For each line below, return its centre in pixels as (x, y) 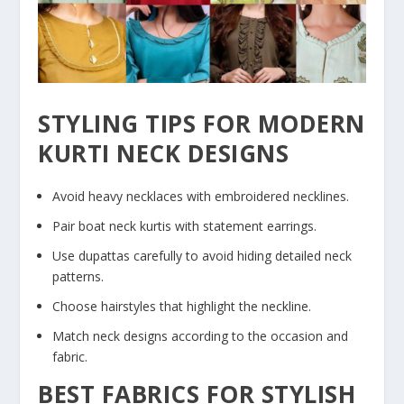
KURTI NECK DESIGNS (164, 153)
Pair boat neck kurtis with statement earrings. (185, 226)
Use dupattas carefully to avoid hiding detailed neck (202, 256)
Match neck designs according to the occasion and (201, 335)
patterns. (78, 277)
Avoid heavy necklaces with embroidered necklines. (201, 197)
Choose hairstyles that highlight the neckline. (182, 306)
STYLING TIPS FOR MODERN (202, 123)
